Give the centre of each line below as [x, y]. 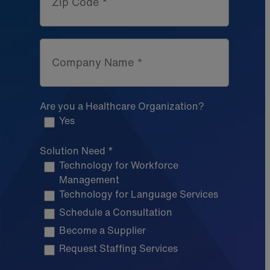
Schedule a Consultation [116, 212]
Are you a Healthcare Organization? [122, 106]
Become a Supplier [102, 230]
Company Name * [97, 62]
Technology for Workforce [119, 165]
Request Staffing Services [118, 248]
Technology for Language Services [139, 194]
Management [89, 180]
